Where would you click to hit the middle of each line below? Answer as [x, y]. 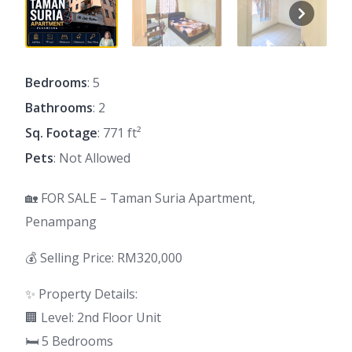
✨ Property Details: [81, 294]
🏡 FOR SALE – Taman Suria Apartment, [140, 198]
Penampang [61, 222]
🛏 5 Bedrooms [69, 341]
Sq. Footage [61, 133]
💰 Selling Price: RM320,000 [104, 258]
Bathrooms [59, 108]
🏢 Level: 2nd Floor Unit [93, 318]
